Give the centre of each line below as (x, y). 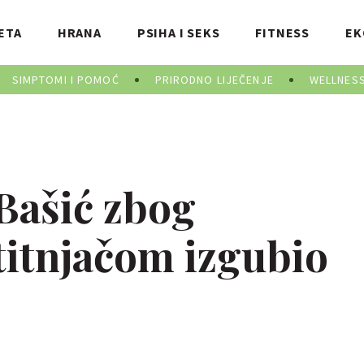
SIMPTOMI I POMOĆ (65, 80)
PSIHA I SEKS (178, 32)
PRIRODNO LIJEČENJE (214, 80)
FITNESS (283, 32)
